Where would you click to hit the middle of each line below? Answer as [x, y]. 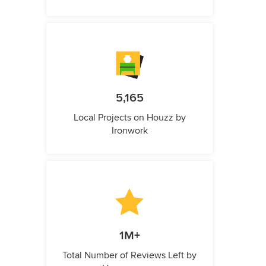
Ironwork [129, 131]
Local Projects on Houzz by [129, 118]
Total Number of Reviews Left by [129, 255]
